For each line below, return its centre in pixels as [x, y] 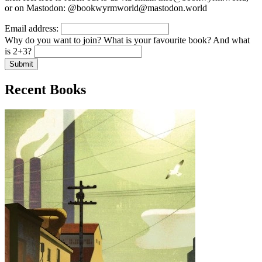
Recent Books [45, 90]
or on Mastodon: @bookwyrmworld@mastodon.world [106, 8]
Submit [21, 64]
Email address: [32, 29]
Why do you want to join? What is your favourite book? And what [127, 40]
